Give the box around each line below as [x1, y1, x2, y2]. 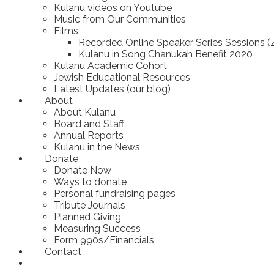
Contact [45, 245, 81, 257]
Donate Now [54, 164, 111, 176]
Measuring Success [54, 222, 141, 234]
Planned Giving [54, 210, 121, 223]
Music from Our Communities [54, 13, 186, 25]
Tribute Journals [54, 199, 125, 211]
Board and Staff [54, 117, 124, 130]
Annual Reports [54, 129, 124, 141]
